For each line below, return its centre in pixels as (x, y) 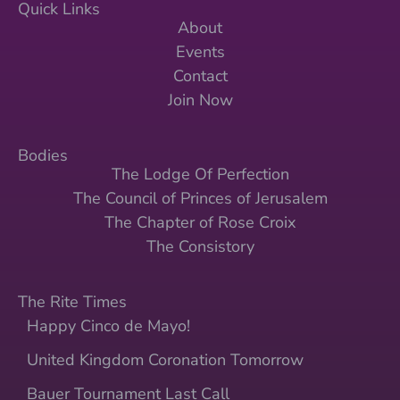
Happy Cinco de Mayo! (108, 325)
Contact (200, 76)
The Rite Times (72, 301)
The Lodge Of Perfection (200, 175)
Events (200, 52)
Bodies (43, 155)
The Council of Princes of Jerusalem (200, 199)
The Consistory (200, 247)
